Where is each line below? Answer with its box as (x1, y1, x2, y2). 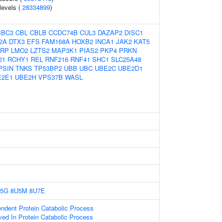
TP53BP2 (34, 63, 62, 73)
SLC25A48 (111, 55, 141, 64)
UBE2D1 (118, 63, 143, 73)
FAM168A (42, 37, 70, 46)
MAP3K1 (52, 46, 77, 55)
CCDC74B (49, 28, 78, 37)
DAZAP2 (98, 28, 122, 37)
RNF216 (45, 55, 68, 64)
